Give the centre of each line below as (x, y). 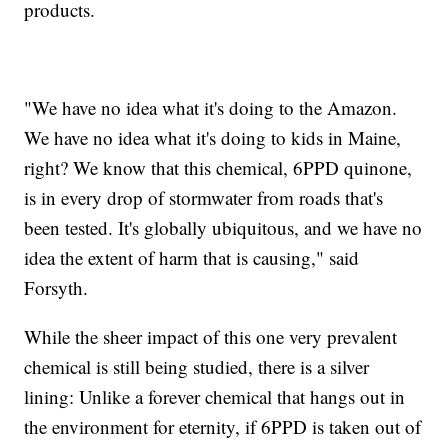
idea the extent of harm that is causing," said (192, 257)
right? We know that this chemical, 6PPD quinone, (218, 167)
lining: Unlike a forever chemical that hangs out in (215, 396)
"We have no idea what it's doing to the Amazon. (211, 107)
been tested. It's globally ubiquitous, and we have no (223, 227)
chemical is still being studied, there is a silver (197, 366)
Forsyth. (59, 287)
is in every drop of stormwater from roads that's (204, 197)
